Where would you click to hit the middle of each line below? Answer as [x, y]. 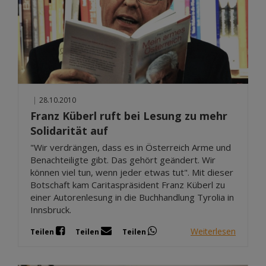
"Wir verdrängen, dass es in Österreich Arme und [131, 148]
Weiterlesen [213, 231]
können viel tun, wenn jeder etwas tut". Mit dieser [132, 172]
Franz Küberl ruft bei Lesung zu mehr [129, 116]
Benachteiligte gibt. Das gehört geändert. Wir [123, 160]
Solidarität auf [69, 131]
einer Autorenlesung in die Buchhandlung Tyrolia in [132, 197]
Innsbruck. [51, 210]
